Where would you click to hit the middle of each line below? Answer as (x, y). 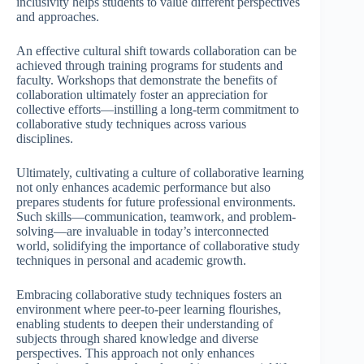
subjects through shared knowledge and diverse (137, 338)
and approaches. (58, 16)
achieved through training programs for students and (149, 65)
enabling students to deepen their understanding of (145, 323)
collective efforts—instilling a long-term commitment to (158, 109)
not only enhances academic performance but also (143, 187)
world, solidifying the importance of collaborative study (158, 245)
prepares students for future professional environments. (156, 201)
